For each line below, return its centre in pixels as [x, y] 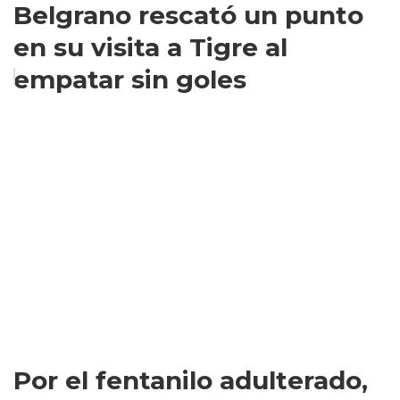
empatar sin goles [130, 79]
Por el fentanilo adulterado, [191, 380]
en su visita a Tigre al [150, 47]
